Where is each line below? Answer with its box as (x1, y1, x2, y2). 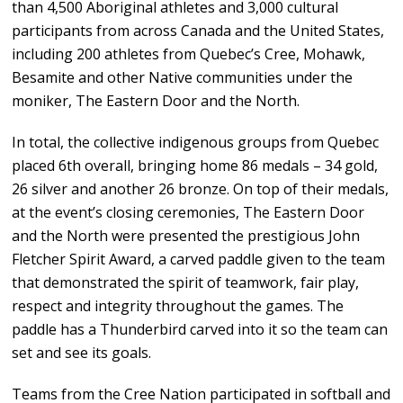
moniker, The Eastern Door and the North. (12, 91, 300, 112)
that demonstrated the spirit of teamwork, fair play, (12, 273, 360, 293)
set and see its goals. (12, 343, 152, 363)
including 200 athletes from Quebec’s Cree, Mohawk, (12, 44, 366, 65)
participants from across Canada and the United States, (12, 21, 385, 41)
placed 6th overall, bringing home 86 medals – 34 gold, (12, 156, 379, 176)
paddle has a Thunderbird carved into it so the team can (12, 319, 389, 340)
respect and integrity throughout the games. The (12, 296, 345, 317)
